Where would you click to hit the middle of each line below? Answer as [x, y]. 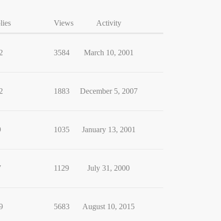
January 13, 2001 [109, 129]
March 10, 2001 [109, 53]
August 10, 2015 [109, 206]
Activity [109, 23]
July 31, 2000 [109, 168]
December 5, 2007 [109, 91]
